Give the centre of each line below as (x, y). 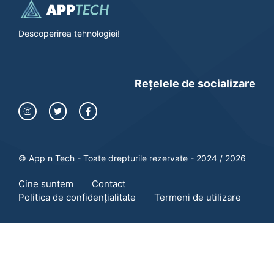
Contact (109, 183)
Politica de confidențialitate (77, 197)
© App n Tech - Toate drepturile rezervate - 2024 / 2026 (132, 158)
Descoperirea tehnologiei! (69, 34)
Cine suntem (46, 183)
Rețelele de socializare (195, 84)
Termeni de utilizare (198, 197)
